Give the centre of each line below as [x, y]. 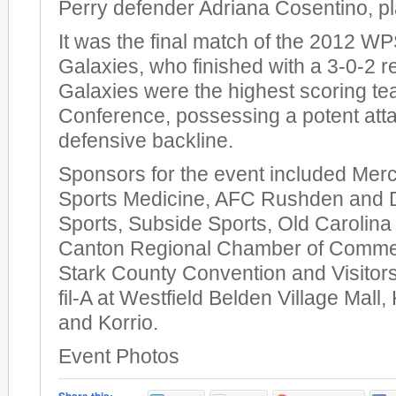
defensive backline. [146, 141]
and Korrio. [108, 323]
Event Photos [119, 357]
